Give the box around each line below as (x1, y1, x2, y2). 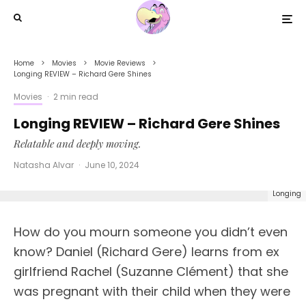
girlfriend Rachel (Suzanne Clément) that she (14, 263, 288, 280)
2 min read (53, 91, 98, 102)
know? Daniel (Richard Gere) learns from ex (14, 243, 279, 260)
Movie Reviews (94, 58, 145, 68)
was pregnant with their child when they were (14, 283, 290, 300)
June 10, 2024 (85, 159, 139, 171)
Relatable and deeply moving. (14, 137, 141, 150)
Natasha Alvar (14, 159, 74, 171)
